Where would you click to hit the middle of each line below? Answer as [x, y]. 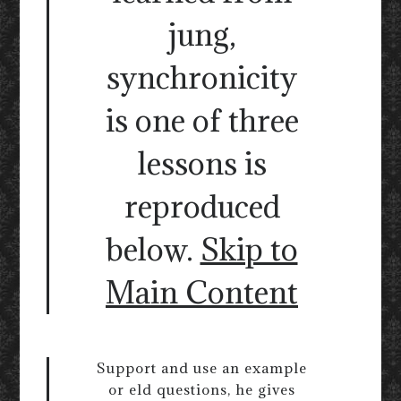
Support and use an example [202, 368]
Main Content [202, 293]
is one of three [202, 121]
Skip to [249, 250]
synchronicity [202, 78]
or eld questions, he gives [202, 390]
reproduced [202, 207]
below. [153, 250]
